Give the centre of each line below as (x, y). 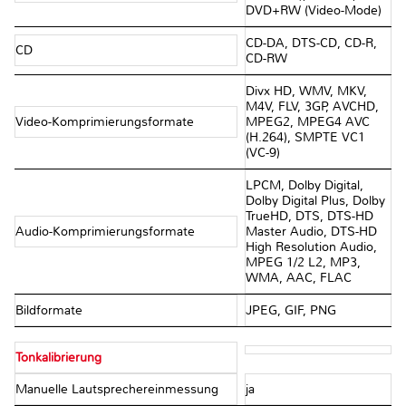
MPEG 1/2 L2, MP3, (303, 262)
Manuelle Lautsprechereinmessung (119, 389)
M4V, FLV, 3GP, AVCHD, (312, 106)
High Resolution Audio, (311, 246)
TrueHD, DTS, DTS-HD (309, 216)
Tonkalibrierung (58, 357)
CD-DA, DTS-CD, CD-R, (311, 43)
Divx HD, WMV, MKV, (306, 91)
